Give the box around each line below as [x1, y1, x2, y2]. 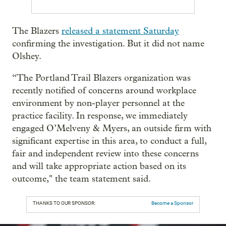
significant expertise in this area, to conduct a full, [12, 136, 206, 146]
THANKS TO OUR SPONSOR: [33, 200, 95, 206]
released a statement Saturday [62, 26, 179, 36]
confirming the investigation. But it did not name [12, 38, 204, 49]
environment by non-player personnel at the [12, 98, 185, 108]
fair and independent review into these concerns [12, 148, 199, 159]
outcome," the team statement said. [12, 174, 151, 184]
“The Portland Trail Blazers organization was [12, 73, 191, 83]
